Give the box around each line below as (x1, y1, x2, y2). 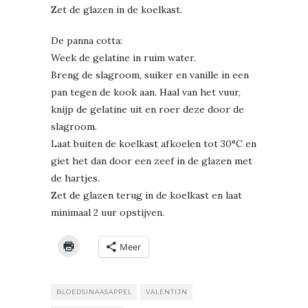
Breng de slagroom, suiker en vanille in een (51, 68, 249, 81)
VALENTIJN (146, 287, 188, 296)
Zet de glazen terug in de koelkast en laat (51, 188, 242, 201)
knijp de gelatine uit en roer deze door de (51, 102, 244, 115)
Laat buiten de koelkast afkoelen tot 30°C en (51, 137, 256, 150)
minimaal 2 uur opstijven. (51, 206, 164, 219)
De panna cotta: (51, 34, 122, 47)
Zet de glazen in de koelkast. (51, 3, 182, 16)
